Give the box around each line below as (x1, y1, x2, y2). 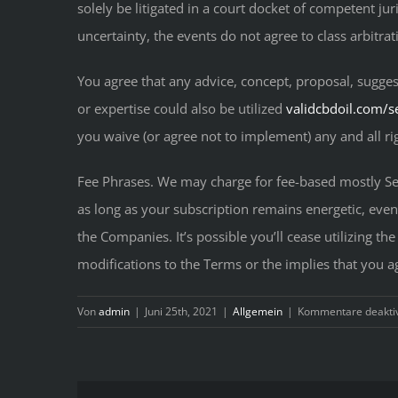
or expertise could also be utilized (77, 99, 286, 118)
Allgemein (233, 304, 283, 320)
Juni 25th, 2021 (145, 304, 218, 320)
